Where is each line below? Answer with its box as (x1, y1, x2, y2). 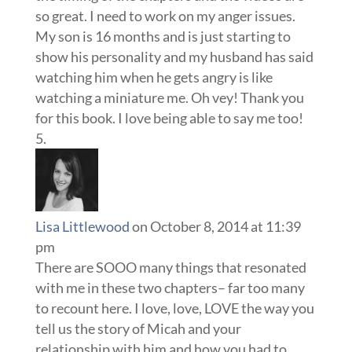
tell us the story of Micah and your (35, 319, 241, 337)
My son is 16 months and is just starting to (35, 27, 291, 45)
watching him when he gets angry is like (35, 68, 273, 86)
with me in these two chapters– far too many (35, 278, 305, 296)
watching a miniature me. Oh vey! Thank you (35, 88, 304, 106)
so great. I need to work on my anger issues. (35, 6, 295, 24)
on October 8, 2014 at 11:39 (131, 217, 301, 235)
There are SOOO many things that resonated (35, 258, 306, 276)
